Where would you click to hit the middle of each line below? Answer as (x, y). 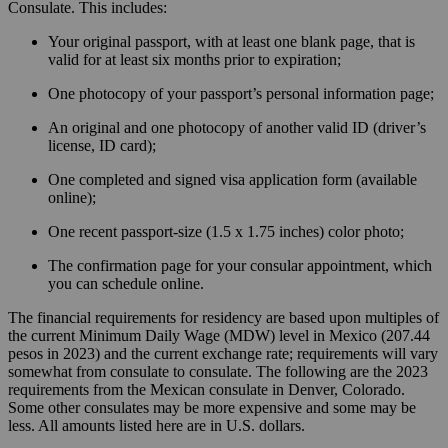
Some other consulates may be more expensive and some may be (212, 408)
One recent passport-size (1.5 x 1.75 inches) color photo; (226, 232)
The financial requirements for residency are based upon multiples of (223, 318)
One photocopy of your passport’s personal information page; (241, 94)
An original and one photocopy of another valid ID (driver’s (237, 128)
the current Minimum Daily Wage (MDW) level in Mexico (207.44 (219, 336)
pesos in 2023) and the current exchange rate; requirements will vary (223, 354)
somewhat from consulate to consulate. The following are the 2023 (218, 372)
